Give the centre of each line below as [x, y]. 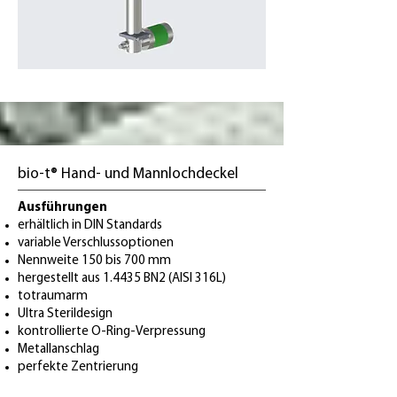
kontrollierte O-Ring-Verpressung [112, 332]
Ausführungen [62, 208]
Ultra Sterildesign [65, 314]
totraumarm [53, 296]
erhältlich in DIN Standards [90, 226]
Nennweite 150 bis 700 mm [94, 261]
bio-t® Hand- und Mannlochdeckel [130, 174]
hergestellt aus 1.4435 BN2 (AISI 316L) [122, 279]
